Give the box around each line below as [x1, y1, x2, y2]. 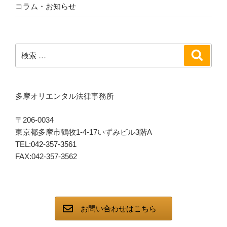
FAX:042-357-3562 [15, 152, 77, 161]
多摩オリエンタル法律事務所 [15, 92, 114, 101]
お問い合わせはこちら [81, 204, 157, 213]
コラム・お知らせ [15, 2, 76, 11]
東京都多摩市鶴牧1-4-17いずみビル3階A [15, 127, 152, 136]
